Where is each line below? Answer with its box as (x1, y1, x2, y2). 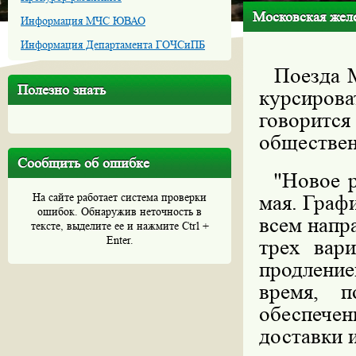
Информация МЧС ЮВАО (21, 14, 145, 27)
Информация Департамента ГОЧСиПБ (21, 38, 205, 51)
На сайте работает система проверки (33, 191, 207, 203)
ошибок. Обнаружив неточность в (37, 205, 202, 218)
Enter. (106, 234, 133, 246)
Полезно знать (17, 82, 106, 98)
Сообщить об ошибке (17, 155, 149, 171)
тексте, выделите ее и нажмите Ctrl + (30, 219, 209, 232)
